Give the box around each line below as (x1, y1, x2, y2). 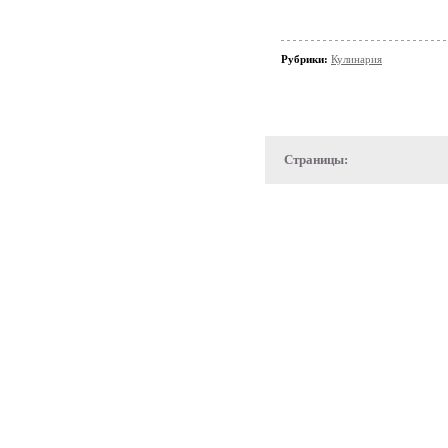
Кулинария (331, 53, 382, 65)
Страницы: (284, 152, 348, 167)
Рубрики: (281, 53, 331, 65)
